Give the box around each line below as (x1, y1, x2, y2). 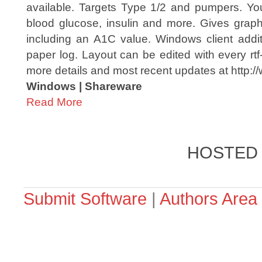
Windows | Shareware (26, 80, 142, 92)
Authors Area (160, 189, 257, 208)
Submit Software (23, 189, 147, 208)
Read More (26, 95, 82, 108)
